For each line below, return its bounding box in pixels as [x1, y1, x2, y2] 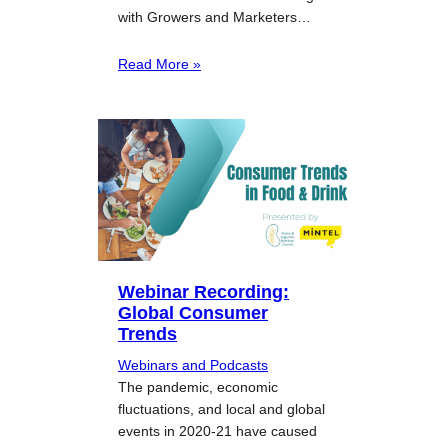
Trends [118, 322, 177, 344]
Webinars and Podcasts [118, 356, 268, 373]
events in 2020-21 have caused [118, 422, 317, 439]
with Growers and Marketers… [118, 9, 311, 26]
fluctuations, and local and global [118, 400, 325, 417]
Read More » [118, 56, 201, 73]
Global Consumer [118, 301, 268, 323]
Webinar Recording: [118, 280, 289, 302]
